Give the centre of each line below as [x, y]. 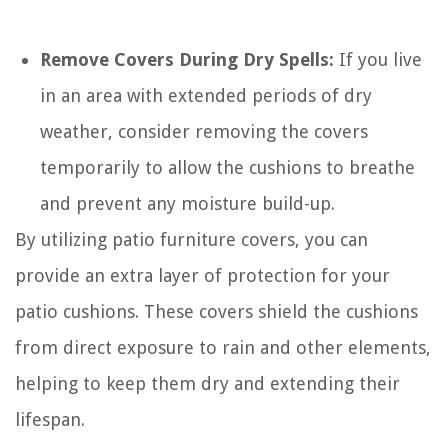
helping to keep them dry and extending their [207, 383]
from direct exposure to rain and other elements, [223, 347]
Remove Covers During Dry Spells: [187, 59]
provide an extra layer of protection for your [202, 275]
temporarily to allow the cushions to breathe [227, 167]
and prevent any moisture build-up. [187, 203]
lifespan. [50, 419]
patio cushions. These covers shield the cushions [216, 311]
